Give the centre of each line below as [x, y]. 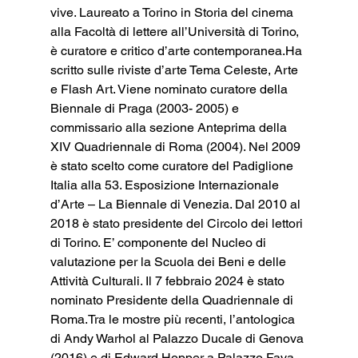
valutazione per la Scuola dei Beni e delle [169, 261]
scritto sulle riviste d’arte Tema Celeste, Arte [175, 70]
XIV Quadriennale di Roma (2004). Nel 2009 [177, 146]
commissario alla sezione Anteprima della [170, 127]
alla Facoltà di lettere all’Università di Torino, [176, 31]
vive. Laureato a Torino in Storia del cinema [173, 12]
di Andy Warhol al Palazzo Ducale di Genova [178, 338]
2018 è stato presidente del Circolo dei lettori [178, 223]
